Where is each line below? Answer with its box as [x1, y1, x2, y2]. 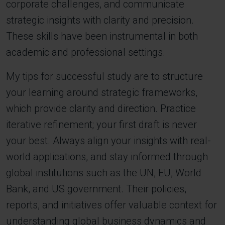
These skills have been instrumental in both [6, 30, 198, 42]
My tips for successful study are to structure [6, 70, 203, 82]
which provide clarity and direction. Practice [6, 102, 196, 115]
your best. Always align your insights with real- [6, 135, 211, 147]
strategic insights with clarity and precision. [6, 14, 194, 26]
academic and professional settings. [6, 46, 165, 58]
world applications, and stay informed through [6, 151, 208, 163]
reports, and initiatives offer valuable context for [6, 199, 217, 211]
